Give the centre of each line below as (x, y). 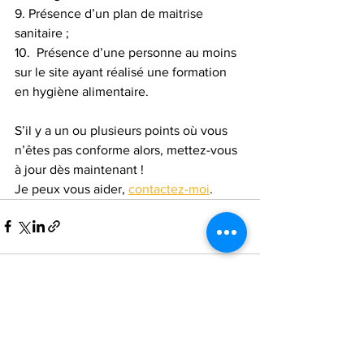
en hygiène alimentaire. (82, 91)
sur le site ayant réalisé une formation (122, 71)
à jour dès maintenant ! (81, 169)
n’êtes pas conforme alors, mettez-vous (128, 149)
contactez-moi (169, 188)
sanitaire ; (42, 32)
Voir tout (238, 318)
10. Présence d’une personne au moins (127, 52)
